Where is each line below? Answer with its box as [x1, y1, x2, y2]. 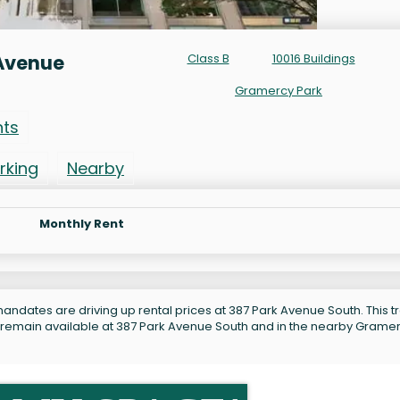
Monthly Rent [39, 214, 124, 232]
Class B [187, 49, 229, 67]
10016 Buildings [271, 49, 355, 67]
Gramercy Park [235, 81, 322, 99]
